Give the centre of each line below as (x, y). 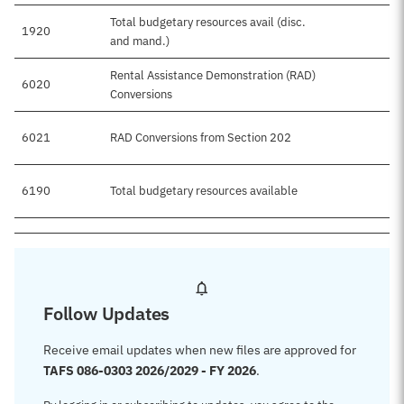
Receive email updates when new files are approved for (200, 350)
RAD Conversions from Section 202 (201, 138)
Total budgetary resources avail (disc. (208, 22)
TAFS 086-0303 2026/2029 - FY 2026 (150, 371)
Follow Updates (107, 313)
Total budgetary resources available (204, 191)
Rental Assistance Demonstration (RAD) (213, 75)
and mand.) (140, 41)
